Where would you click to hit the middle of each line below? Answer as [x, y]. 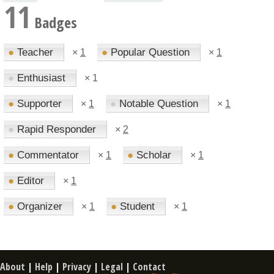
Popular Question [150, 52]
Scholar [154, 155]
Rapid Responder [57, 129]
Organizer [40, 206]
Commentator [48, 155]
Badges [54, 22]
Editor [31, 180]
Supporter [39, 103]
